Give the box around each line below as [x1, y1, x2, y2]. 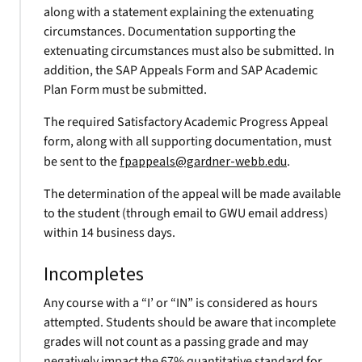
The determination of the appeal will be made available [44, 185, 341, 203]
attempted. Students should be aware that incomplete [44, 314, 336, 331]
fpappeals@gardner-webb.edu [120, 153, 287, 169]
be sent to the [44, 153, 120, 170]
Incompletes [44, 260, 144, 288]
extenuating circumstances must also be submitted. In [44, 42, 335, 60]
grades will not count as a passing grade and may [44, 333, 308, 351]
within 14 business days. [44, 224, 175, 242]
